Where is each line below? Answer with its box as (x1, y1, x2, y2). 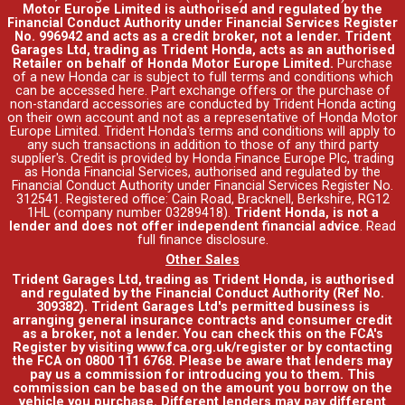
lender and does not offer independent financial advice (9, 218, 360, 234)
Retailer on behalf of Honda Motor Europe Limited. (13, 55, 334, 71)
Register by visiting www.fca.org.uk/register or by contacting (13, 340, 392, 356)
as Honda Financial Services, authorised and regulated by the (24, 164, 381, 180)
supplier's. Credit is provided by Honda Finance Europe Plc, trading (11, 150, 394, 166)
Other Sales (165, 252, 240, 268)
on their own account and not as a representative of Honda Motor (7, 109, 398, 126)
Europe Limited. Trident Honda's (9, 123, 199, 139)
